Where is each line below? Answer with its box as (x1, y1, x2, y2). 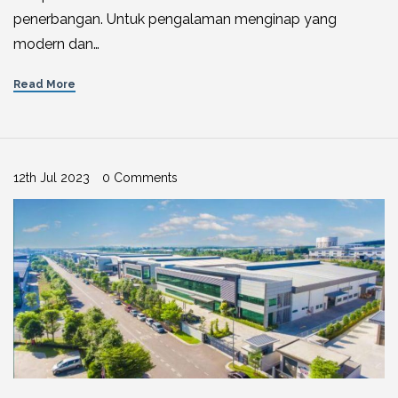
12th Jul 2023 (13, 170, 90, 185)
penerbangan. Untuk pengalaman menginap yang (13, 10, 337, 28)
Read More (13, 77, 76, 91)
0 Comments (102, 170, 178, 185)
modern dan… (13, 35, 99, 52)
